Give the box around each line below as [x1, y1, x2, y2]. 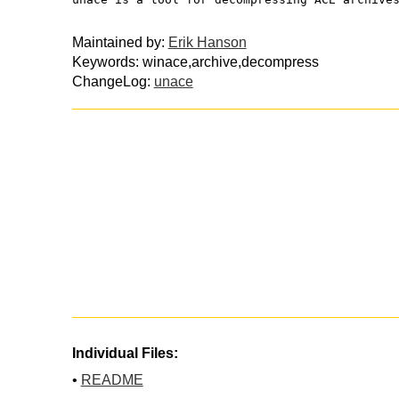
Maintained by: [71, 34, 168, 50]
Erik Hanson [167, 34, 247, 50]
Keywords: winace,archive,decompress [71, 53, 319, 69]
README [80, 372, 143, 388]
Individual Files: [71, 346, 178, 362]
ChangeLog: [71, 73, 154, 89]
